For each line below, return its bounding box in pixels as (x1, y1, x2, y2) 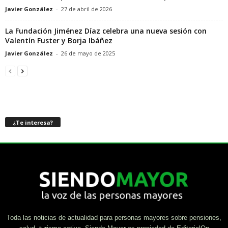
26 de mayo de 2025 (61, 49, 115, 58)
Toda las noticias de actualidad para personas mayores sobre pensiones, (7, 214, 221, 222)
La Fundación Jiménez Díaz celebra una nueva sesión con (5, 26, 207, 36)
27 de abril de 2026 (61, 5, 112, 13)
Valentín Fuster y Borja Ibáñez (5, 36, 112, 46)
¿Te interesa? (13, 119, 53, 127)
